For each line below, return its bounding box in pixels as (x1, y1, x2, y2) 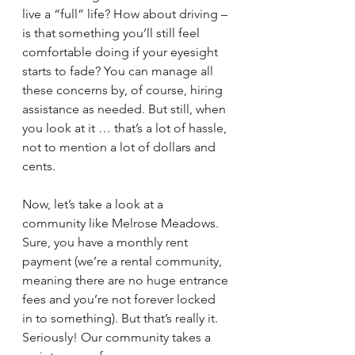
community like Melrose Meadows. (22, 216, 222, 231)
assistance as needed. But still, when (22, 101, 229, 116)
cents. (22, 158, 55, 174)
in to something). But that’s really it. (22, 311, 221, 326)
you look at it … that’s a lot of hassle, (22, 120, 230, 136)
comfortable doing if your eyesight (22, 44, 221, 59)
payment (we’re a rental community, (22, 254, 225, 269)
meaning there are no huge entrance (22, 273, 231, 288)
